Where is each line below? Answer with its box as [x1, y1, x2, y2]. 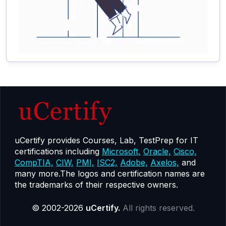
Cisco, [174, 146, 197, 157]
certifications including [15, 146, 102, 157]
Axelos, [150, 157, 179, 168]
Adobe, [120, 157, 148, 168]
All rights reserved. [122, 203, 195, 213]
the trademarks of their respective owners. [15, 180, 178, 190]
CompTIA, [15, 157, 53, 168]
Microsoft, [102, 146, 141, 157]
